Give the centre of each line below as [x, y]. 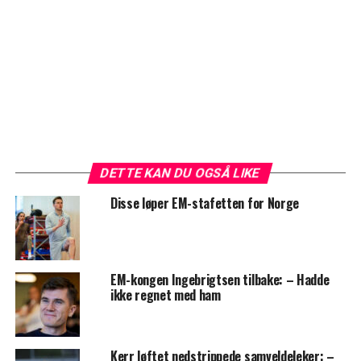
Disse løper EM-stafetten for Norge [204, 203]
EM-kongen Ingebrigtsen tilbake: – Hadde [220, 280]
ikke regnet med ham [165, 295]
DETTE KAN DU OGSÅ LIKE [181, 173]
